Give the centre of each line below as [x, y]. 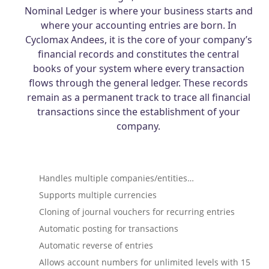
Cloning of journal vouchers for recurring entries [137, 212]
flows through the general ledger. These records [139, 83]
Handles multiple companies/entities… [116, 178]
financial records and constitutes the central [139, 54]
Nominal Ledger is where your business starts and [138, 11]
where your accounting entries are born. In [138, 26]
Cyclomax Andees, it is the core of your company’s [138, 40]
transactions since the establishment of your [138, 112]
